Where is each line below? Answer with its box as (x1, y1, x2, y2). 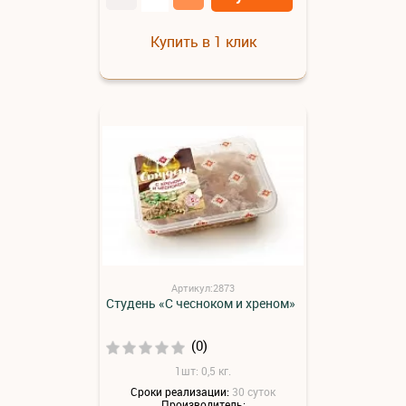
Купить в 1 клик (150, 32, 256, 53)
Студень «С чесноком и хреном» (106, 295, 295, 313)
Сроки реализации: (130, 384, 229, 399)
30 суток (232, 384, 275, 399)
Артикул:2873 (171, 281, 235, 295)
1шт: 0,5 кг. (175, 363, 231, 379)
